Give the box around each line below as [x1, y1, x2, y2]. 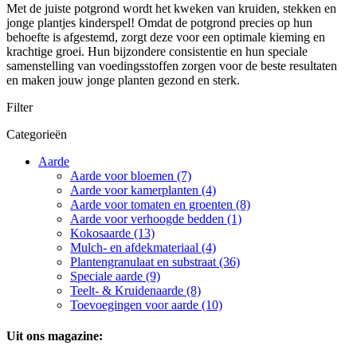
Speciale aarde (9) [70, 269, 160, 283]
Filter [6, 100, 33, 114]
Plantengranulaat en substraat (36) [70, 254, 240, 269]
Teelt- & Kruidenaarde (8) [70, 283, 201, 297]
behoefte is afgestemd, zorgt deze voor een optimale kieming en [6, 29, 325, 44]
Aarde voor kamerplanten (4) [70, 182, 216, 197]
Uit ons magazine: [6, 329, 103, 343]
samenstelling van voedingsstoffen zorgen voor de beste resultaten [6, 58, 337, 73]
